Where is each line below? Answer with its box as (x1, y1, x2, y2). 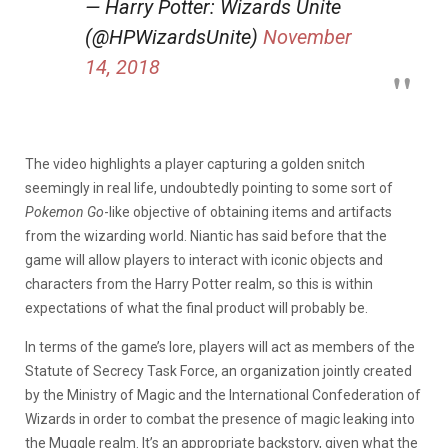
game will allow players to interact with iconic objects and (25, 251, 383, 268)
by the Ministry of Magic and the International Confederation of (25, 386, 421, 403)
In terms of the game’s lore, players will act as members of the (25, 338, 415, 355)
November (263, 24, 352, 49)
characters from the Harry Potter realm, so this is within (25, 275, 373, 292)
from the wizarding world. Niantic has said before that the (25, 227, 387, 244)
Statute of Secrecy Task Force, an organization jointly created (25, 362, 412, 379)
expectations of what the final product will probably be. (25, 299, 368, 316)
